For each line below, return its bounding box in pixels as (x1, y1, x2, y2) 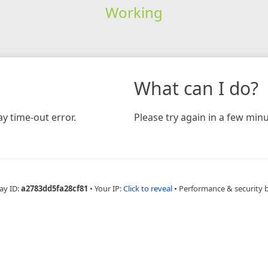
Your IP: (95, 182, 123, 194)
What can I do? (134, 75, 258, 100)
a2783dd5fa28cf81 (21, 182, 88, 194)
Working (105, 2, 163, 22)
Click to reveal (123, 182, 172, 194)
